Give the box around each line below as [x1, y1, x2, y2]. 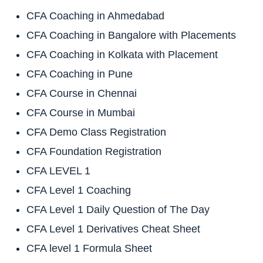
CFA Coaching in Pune [26, 68, 133, 80]
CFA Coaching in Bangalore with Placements [26, 29, 236, 41]
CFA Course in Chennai [26, 87, 137, 99]
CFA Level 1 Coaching [26, 184, 131, 196]
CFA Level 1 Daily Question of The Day [26, 203, 210, 215]
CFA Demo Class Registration [26, 126, 166, 138]
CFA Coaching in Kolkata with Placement [26, 48, 218, 60]
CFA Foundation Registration [26, 145, 161, 157]
